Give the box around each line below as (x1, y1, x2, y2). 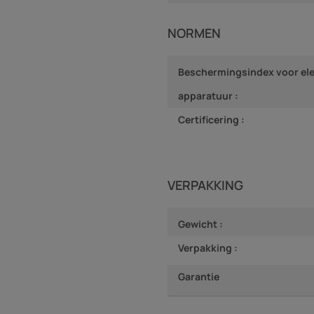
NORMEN (168, 24, 221, 41)
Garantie (178, 269, 219, 283)
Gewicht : (178, 217, 223, 231)
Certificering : (178, 112, 245, 126)
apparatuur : (178, 88, 238, 102)
